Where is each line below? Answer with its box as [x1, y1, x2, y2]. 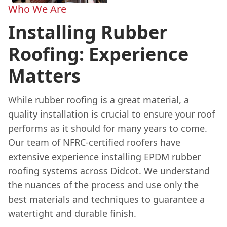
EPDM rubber [144, 150, 201, 163]
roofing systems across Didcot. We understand [8, 164, 210, 177]
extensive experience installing [8, 150, 144, 163]
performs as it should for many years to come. [8, 122, 207, 134]
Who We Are [8, 2, 66, 16]
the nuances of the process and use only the [8, 178, 199, 191]
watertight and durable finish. [8, 207, 136, 219]
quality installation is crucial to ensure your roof [8, 107, 215, 120]
